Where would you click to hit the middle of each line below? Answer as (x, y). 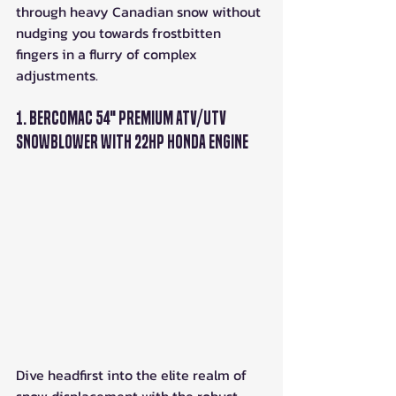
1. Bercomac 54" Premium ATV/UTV (122, 119)
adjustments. (57, 76)
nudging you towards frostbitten (120, 33)
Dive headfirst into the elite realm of (133, 375)
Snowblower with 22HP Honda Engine (132, 143)
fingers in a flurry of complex (108, 54)
